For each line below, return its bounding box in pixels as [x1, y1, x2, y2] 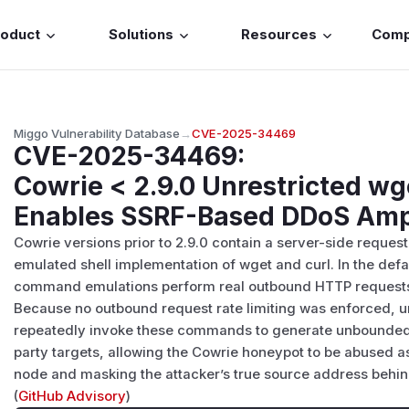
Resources [241, 26, 318, 44]
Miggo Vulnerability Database [14, 125, 181, 141]
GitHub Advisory [18, 387, 127, 404]
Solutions [108, 26, 173, 44]
